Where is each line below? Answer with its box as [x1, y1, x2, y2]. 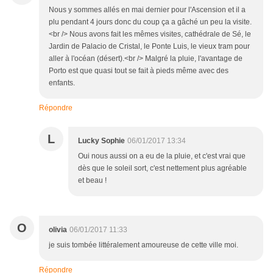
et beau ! [78, 176, 107, 185]
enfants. [49, 79, 75, 88]
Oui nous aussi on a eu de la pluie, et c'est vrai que [78, 152, 246, 161]
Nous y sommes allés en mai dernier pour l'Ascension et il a [49, 5, 246, 15]
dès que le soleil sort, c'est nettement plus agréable [78, 164, 247, 173]
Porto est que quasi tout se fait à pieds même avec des [49, 66, 229, 76]
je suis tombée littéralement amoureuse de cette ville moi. [49, 241, 238, 250]
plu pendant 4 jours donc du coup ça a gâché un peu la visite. [49, 18, 252, 27]
